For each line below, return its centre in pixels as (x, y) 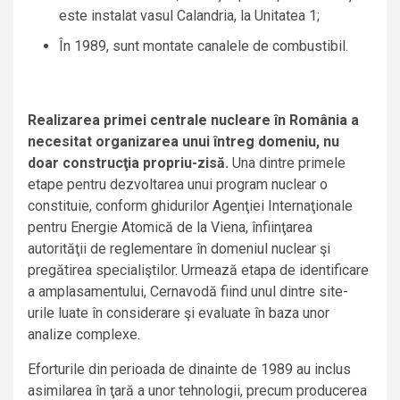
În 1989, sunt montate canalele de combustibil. (204, 46)
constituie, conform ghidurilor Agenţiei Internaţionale (190, 206)
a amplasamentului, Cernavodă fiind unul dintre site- (188, 292)
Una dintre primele (287, 163)
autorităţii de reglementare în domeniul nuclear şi (179, 249)
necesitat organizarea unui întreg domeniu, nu (183, 142)
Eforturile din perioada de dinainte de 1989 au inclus (189, 370)
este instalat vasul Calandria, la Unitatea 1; (189, 16)
